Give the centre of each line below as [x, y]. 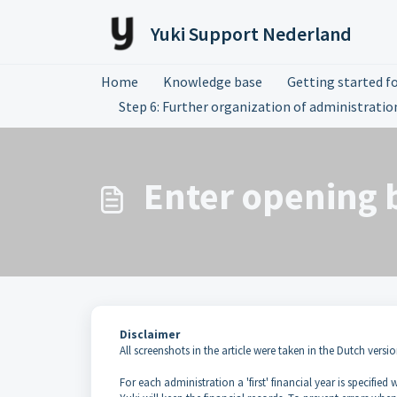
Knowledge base [213, 82]
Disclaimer [150, 335]
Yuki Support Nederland [251, 34]
